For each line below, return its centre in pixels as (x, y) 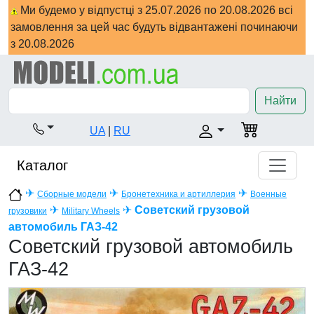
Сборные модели (72, 194)
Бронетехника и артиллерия (178, 194)
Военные (268, 194)
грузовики (28, 211)
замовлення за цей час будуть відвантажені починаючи (154, 27)
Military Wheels (91, 211)
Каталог (42, 166)
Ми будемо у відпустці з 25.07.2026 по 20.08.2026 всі (155, 10)
